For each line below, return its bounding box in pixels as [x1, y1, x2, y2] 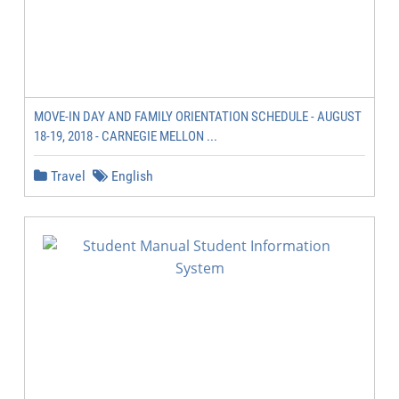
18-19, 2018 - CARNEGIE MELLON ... [34, 128, 217, 144]
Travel [47, 167, 85, 184]
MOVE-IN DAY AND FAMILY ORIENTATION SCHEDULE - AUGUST [34, 109, 362, 125]
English [108, 167, 153, 184]
